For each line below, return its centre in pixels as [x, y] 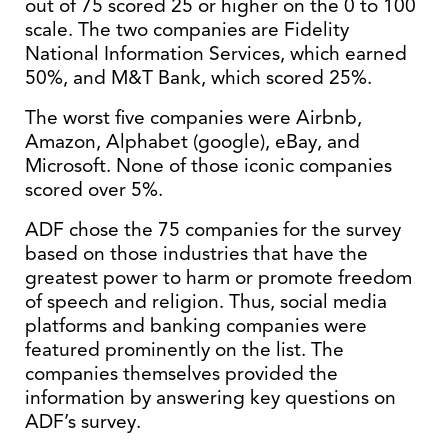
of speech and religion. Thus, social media [206, 301]
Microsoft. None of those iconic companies [208, 165]
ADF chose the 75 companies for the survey [213, 229]
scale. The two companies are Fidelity [187, 29]
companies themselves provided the [181, 373]
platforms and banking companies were [196, 325]
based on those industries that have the [196, 253]
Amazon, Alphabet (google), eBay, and [192, 141]
